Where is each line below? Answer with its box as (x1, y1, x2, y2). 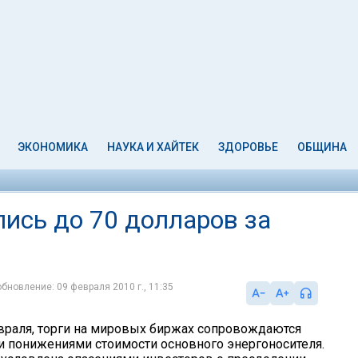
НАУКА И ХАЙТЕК (107, 141, 200, 153)
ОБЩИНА (296, 141, 347, 153)
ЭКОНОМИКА (18, 141, 89, 153)
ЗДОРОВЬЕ (217, 141, 278, 153)
